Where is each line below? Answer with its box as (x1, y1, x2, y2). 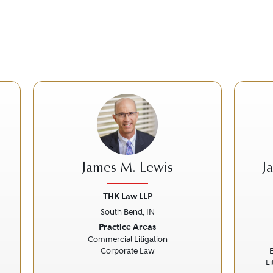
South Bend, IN (100, 207, 155, 216)
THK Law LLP (102, 191, 152, 202)
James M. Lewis (82, 162, 173, 175)
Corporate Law (100, 246, 155, 255)
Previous (41, 219, 93, 235)
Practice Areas (99, 221, 156, 232)
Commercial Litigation (87, 235, 168, 244)
